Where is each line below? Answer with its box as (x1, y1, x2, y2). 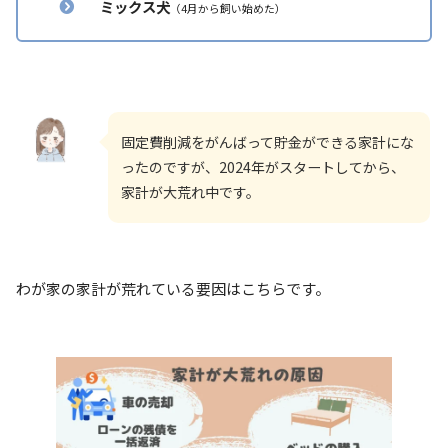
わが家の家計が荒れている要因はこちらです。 (16, 278, 330, 300)
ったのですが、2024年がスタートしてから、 (121, 156, 405, 177)
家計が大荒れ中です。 (121, 181, 260, 202)
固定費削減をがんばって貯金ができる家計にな (121, 131, 414, 152)
